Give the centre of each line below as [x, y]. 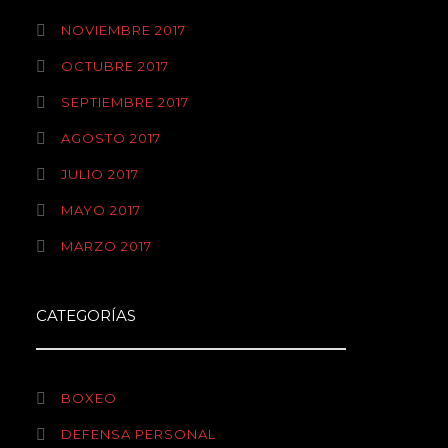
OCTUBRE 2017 [115, 66]
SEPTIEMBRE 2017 [125, 102]
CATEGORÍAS [86, 315]
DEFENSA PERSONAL [138, 434]
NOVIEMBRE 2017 [123, 30]
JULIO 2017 [100, 174]
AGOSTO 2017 [111, 138]
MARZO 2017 [106, 246]
